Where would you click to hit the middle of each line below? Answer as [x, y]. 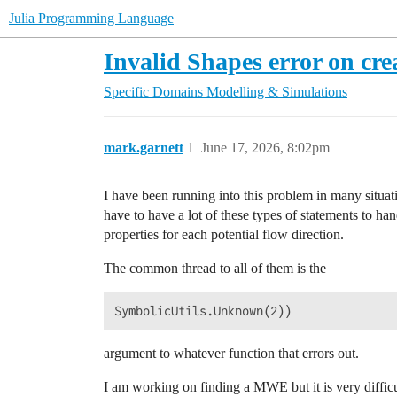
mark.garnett [144, 148]
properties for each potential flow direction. [224, 234]
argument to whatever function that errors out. [231, 353]
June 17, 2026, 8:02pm [265, 148]
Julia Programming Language [91, 18]
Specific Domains [153, 92]
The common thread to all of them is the [215, 268]
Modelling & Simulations [277, 92]
